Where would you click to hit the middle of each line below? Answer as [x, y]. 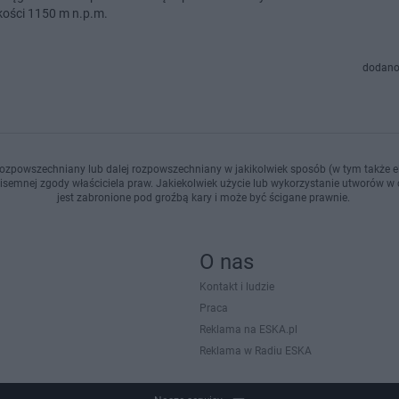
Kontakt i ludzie [237, 287]
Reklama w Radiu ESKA [256, 351]
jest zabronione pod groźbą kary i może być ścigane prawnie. [203, 198]
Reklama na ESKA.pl [248, 330]
